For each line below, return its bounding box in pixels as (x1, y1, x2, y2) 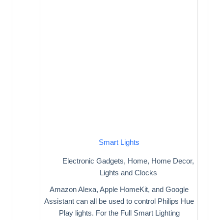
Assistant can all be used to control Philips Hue (44, 197, 194, 206)
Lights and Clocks (99, 168, 157, 177)
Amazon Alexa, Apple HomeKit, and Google (50, 185, 189, 194)
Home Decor (151, 157, 192, 165)
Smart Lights (99, 137, 140, 146)
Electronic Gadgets (62, 157, 124, 165)
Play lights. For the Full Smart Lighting (58, 209, 180, 218)
